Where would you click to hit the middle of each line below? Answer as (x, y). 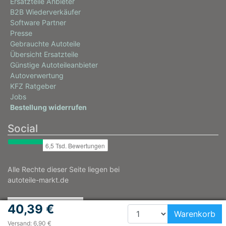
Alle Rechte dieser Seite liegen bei (64, 169)
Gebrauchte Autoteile (45, 44)
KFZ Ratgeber (33, 86)
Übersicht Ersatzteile (44, 54)
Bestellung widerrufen (48, 107)
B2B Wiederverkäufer (45, 12)
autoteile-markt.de (38, 180)
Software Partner (38, 23)
